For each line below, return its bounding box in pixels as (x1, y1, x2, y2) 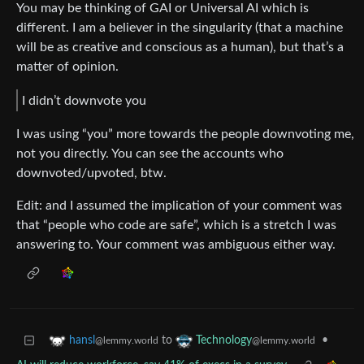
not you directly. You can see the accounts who (16, 147, 284, 161)
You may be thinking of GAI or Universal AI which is (16, 2, 309, 15)
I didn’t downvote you (22, 93, 146, 107)
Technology (196, 335, 252, 347)
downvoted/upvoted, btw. (16, 167, 167, 180)
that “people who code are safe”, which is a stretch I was (16, 219, 336, 232)
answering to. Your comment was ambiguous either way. (16, 238, 336, 252)
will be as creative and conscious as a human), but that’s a (16, 41, 344, 54)
